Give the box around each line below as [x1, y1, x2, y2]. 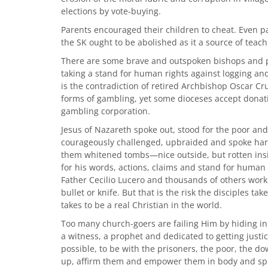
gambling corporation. [61, 105, 150, 117]
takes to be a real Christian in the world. [61, 199, 222, 211]
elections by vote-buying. [61, 5, 161, 17]
